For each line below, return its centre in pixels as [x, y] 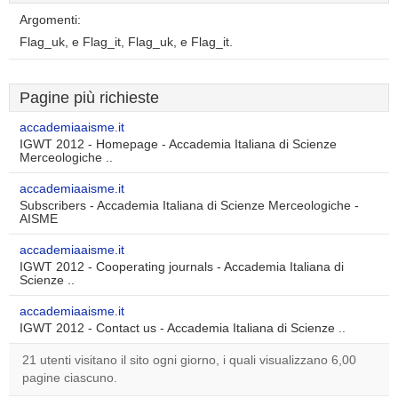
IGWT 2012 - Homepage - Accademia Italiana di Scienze [178, 144]
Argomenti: [50, 20]
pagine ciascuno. [70, 378]
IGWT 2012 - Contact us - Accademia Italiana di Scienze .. [183, 328]
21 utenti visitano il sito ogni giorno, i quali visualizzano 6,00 [189, 360]
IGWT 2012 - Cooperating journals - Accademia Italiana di [182, 267]
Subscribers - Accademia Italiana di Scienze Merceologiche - [189, 206]
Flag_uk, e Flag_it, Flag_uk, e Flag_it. [126, 42]
